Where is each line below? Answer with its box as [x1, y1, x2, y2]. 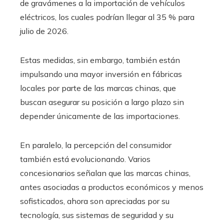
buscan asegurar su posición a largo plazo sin [20, 97, 184, 107]
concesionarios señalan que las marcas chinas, [20, 168, 190, 178]
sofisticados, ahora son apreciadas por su [20, 196, 169, 206]
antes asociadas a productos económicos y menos [20, 182, 203, 192]
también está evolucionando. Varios [20, 154, 150, 164]
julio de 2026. [20, 26, 68, 36]
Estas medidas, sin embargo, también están [20, 55, 180, 65]
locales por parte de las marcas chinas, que [20, 83, 176, 93]
